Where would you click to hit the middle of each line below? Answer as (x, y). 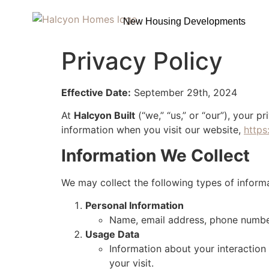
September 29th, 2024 (184, 92)
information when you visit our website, (153, 130)
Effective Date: (96, 92)
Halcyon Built (104, 116)
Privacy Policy (142, 61)
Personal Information (134, 206)
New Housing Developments (184, 21)
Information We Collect (156, 155)
